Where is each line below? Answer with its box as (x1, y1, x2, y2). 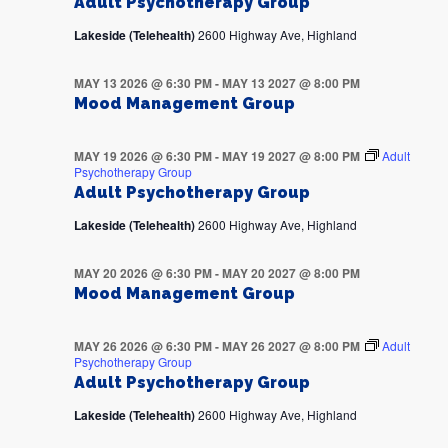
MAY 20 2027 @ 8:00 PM (221, 264, 360, 283)
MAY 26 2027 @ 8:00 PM (221, 337, 360, 356)
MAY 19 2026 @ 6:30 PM (73, 147, 212, 166)
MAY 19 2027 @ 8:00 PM (221, 147, 360, 166)
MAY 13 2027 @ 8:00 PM (221, 74, 360, 93)
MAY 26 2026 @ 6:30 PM (73, 337, 212, 356)
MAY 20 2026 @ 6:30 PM (73, 264, 212, 283)
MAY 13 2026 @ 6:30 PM (73, 74, 212, 93)
